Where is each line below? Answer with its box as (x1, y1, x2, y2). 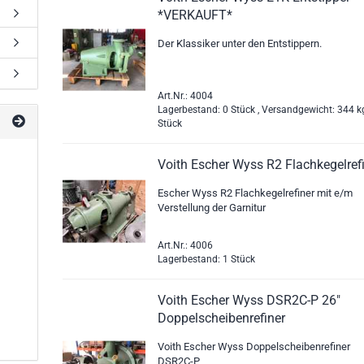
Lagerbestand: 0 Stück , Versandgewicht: (158, 104, 338, 115)
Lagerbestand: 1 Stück (158, 253, 256, 265)
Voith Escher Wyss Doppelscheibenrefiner (158, 340, 351, 353)
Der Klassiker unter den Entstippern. (158, 37, 323, 50)
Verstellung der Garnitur (158, 201, 266, 214)
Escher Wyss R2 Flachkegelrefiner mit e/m (158, 187, 353, 199)
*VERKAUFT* (158, 7, 233, 23)
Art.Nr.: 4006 (158, 240, 214, 251)
